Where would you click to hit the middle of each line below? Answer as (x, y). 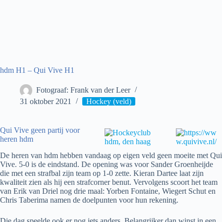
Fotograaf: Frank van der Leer (83, 90)
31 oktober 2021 (46, 102)
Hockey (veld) (109, 102)
